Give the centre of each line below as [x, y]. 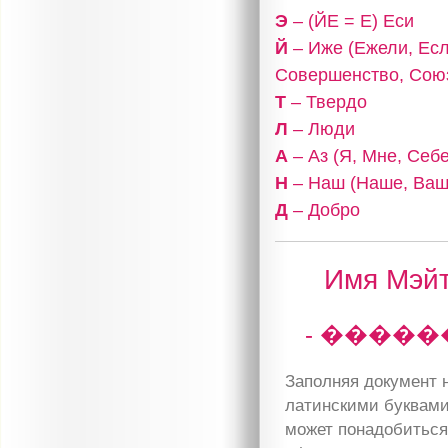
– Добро [324, 209]
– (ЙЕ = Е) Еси [351, 20]
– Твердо [327, 101]
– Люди [322, 128]
